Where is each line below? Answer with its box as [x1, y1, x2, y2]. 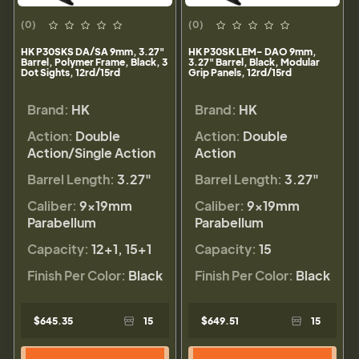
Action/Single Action [27, 143, 155, 161]
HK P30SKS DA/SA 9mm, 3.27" [21, 45, 164, 58]
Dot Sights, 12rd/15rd [21, 66, 120, 79]
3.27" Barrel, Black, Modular [188, 55, 320, 68]
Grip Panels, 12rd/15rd [188, 66, 292, 79]
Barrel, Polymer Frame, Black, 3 [21, 55, 167, 68]
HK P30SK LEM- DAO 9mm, [188, 45, 317, 58]
